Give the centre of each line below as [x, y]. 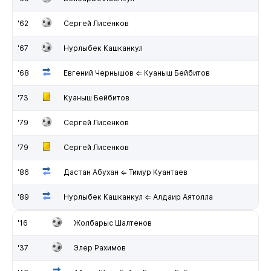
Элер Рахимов [100, 247]
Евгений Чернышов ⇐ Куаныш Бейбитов [136, 73]
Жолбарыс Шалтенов [113, 223]
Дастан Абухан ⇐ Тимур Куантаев [125, 172]
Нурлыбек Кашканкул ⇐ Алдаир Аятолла [138, 197]
